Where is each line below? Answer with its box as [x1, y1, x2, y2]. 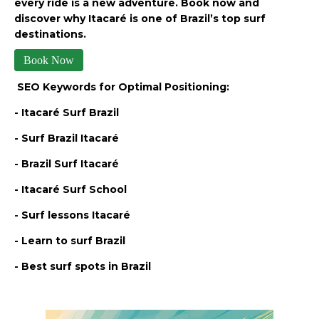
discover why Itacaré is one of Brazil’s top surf [14, 11, 266, 25]
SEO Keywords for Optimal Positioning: [14, 80, 229, 94]
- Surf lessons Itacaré [14, 209, 130, 222]
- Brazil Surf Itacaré [14, 157, 119, 171]
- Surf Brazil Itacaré [14, 132, 119, 145]
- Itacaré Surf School [14, 183, 127, 197]
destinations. [14, 27, 86, 41]
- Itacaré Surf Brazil [14, 106, 119, 120]
